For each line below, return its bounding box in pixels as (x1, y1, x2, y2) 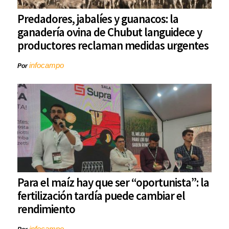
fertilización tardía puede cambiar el (17, 188, 185, 203)
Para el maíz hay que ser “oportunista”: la (17, 175, 209, 190)
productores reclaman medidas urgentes (17, 38, 209, 53)
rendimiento (17, 201, 75, 217)
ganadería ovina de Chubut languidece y (17, 25, 202, 40)
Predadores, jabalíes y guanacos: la (17, 11, 178, 27)
